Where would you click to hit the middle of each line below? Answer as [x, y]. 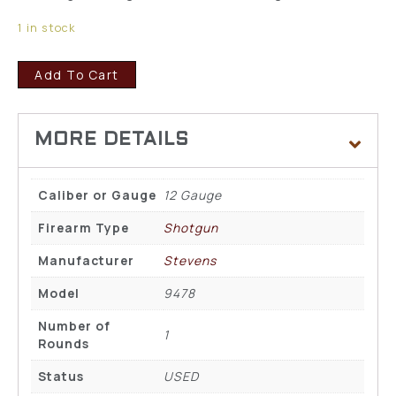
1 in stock [46, 27]
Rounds [64, 343]
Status [61, 376]
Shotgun [191, 228]
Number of [75, 326]
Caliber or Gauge [98, 195]
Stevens [190, 260]
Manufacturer [87, 260]
